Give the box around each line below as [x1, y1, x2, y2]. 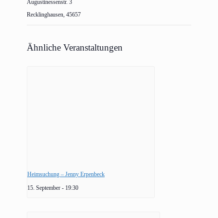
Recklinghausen [27, 11, 63, 18]
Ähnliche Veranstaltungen [27, 42, 123, 53]
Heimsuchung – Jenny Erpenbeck [27, 170, 105, 178]
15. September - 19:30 [27, 184, 78, 191]
